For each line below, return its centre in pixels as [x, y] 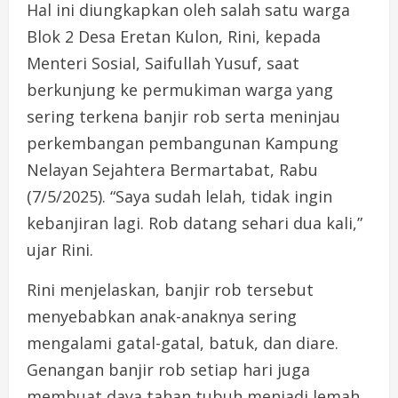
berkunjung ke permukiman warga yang [180, 90]
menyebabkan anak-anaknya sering [162, 317]
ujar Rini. [60, 250]
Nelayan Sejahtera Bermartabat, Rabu [172, 170]
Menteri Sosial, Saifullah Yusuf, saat [163, 64]
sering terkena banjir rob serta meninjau [183, 117]
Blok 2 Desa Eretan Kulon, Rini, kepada [174, 37]
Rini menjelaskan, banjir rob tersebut [170, 290]
